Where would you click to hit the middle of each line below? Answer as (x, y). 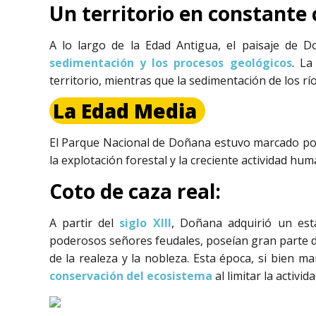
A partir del (84, 223)
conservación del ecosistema (130, 275)
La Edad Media (127, 111)
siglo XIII (145, 223)
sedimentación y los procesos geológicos (170, 63)
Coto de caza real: (135, 191)
